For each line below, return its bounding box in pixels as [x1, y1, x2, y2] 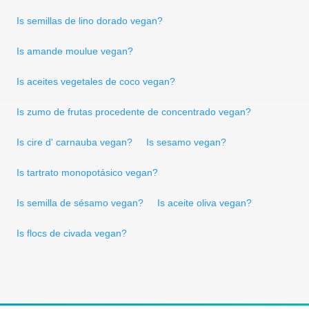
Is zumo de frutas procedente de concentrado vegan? [17, 106, 251, 117]
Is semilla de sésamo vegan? [17, 197, 143, 208]
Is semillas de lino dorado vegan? [17, 14, 163, 26]
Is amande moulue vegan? [17, 45, 133, 57]
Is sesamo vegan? [146, 136, 226, 148]
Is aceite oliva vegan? [157, 197, 252, 208]
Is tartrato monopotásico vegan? [17, 166, 158, 178]
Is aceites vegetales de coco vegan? [17, 75, 175, 87]
